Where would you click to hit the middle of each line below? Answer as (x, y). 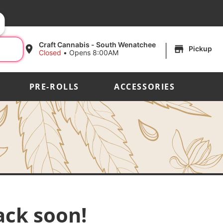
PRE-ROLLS (54, 86)
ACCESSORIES (145, 86)
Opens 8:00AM (94, 53)
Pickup (200, 49)
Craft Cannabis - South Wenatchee (98, 45)
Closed (50, 53)
